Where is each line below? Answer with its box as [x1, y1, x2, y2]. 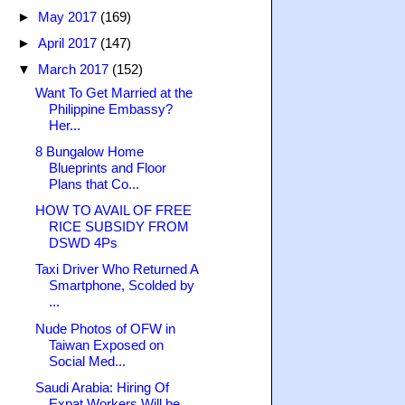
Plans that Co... [48, 175, 139, 192]
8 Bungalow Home [34, 143, 144, 159]
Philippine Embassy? [48, 100, 173, 117]
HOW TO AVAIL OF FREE [34, 202, 192, 219]
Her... [48, 117, 80, 133]
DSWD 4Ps [48, 235, 118, 251]
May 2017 [38, 8, 100, 24]
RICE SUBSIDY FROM [48, 219, 189, 235]
